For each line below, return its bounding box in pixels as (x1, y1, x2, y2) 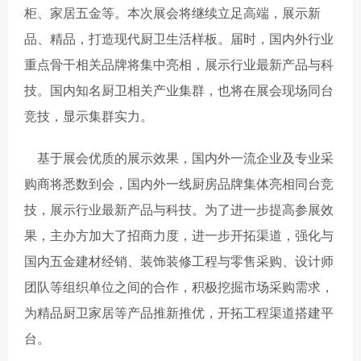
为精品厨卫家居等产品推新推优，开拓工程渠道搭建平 (24, 305, 334, 320)
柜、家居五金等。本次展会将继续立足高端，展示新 (24, 6, 321, 20)
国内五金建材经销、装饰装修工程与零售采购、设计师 (24, 254, 334, 268)
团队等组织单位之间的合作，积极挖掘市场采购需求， (24, 280, 334, 294)
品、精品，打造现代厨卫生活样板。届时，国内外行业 (24, 31, 334, 46)
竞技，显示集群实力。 (24, 109, 153, 123)
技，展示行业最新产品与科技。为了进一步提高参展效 (24, 202, 334, 217)
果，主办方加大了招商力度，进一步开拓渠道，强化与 (24, 228, 334, 243)
